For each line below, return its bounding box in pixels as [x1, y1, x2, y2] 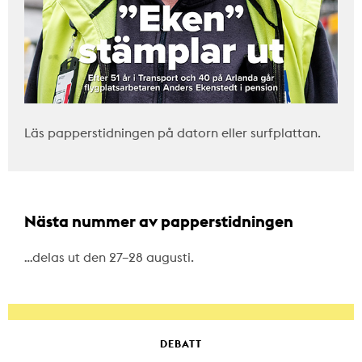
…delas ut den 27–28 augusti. [24, 248, 194, 265]
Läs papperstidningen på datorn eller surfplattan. [24, 124, 321, 141]
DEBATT [160, 336, 202, 350]
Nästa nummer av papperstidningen [24, 210, 293, 231]
